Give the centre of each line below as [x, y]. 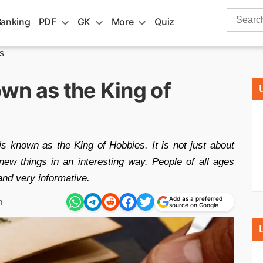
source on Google [194, 205]
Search [241, 14]
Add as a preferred [196, 198]
